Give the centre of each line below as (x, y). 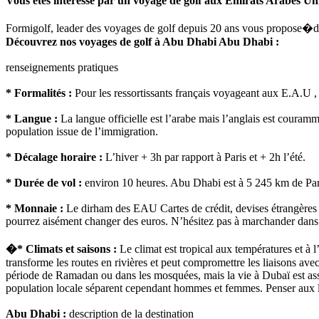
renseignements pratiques (62, 68)
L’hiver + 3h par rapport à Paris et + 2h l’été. (204, 157)
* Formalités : (39, 93)
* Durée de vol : (44, 183)
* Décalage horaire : (54, 157)
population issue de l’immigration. (82, 132)
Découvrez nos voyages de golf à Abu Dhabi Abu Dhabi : (142, 42)
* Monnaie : (35, 209)
